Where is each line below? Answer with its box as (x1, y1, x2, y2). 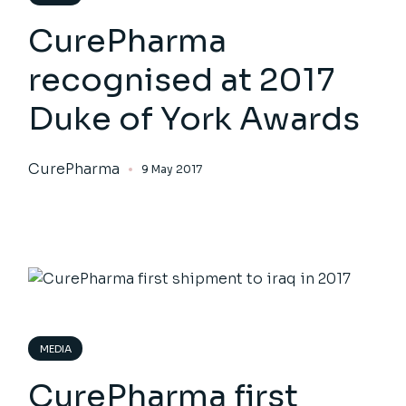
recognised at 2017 (28, 59, 335, 100)
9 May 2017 (141, 161, 203, 176)
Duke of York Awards (28, 98, 361, 139)
